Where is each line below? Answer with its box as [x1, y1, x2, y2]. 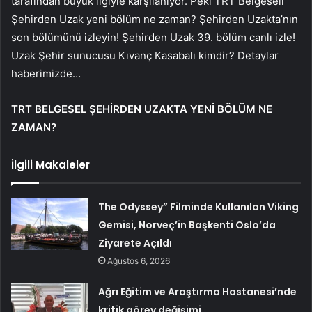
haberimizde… [11, 66, 81, 80]
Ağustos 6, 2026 [107, 255, 171, 266]
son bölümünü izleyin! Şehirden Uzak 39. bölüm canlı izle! [11, 30, 295, 44]
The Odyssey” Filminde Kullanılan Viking [98, 199, 299, 214]
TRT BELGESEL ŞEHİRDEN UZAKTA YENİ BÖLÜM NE [11, 102, 272, 116]
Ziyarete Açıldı [98, 235, 173, 250]
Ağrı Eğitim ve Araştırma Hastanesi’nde [98, 284, 297, 299]
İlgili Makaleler [11, 157, 90, 172]
